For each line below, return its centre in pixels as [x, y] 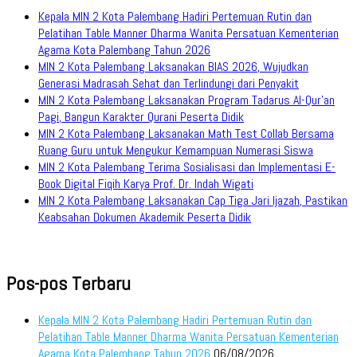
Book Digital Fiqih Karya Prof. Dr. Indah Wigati [146, 184]
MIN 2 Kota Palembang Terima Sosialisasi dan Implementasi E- [187, 167]
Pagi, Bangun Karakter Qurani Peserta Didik [141, 117]
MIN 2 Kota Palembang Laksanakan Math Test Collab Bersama [186, 134]
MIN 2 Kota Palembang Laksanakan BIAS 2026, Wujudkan [173, 67]
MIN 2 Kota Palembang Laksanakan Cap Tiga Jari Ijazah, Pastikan [193, 201]
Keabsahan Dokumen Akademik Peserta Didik [145, 218]
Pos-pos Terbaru [69, 283]
